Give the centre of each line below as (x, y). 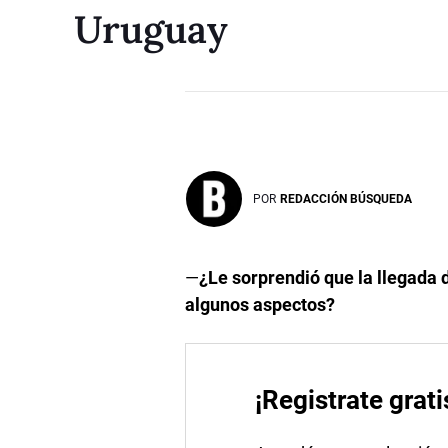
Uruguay (151, 28)
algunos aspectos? (260, 304)
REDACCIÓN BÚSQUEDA (346, 198)
